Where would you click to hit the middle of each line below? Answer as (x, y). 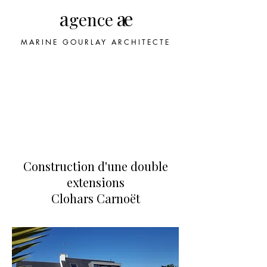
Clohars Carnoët (95, 198)
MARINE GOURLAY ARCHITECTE (95, 42)
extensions (95, 182)
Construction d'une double (95, 166)
